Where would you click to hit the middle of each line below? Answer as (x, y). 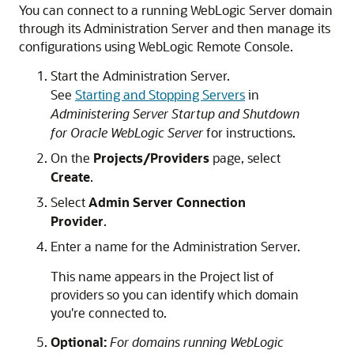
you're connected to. (109, 313)
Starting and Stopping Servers (160, 94)
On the (72, 158)
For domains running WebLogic (197, 342)
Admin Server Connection (167, 202)
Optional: (80, 342)
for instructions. (249, 132)
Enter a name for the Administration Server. (175, 246)
